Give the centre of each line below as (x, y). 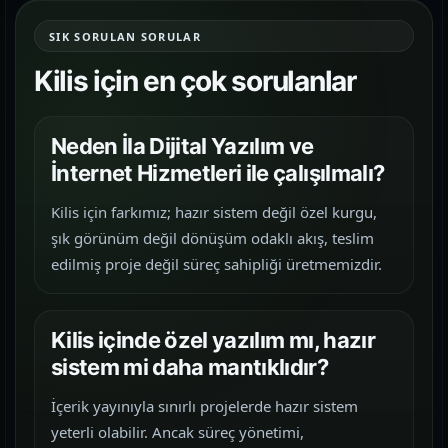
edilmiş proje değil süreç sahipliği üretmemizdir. (216, 264)
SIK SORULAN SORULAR (125, 36)
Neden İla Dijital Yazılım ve (182, 146)
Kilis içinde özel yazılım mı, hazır (213, 340)
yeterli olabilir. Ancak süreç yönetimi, (177, 432)
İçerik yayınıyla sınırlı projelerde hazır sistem (204, 406)
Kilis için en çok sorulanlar (195, 81)
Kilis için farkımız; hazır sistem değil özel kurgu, (214, 212)
